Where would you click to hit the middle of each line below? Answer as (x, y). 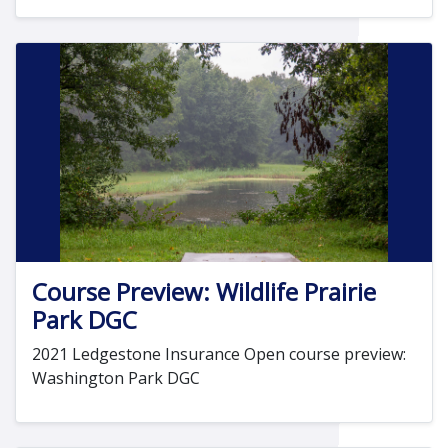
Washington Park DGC (116, 377)
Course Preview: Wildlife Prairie (204, 291)
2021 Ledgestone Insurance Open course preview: (219, 353)
